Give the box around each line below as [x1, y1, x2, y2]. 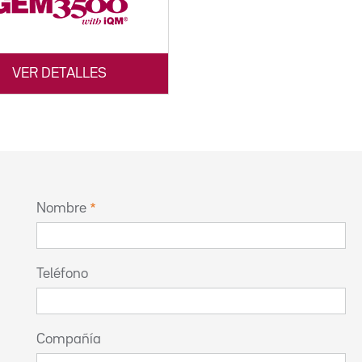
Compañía [36, 333, 101, 347]
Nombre [36, 202, 86, 216]
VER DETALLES [11, 67, 107, 81]
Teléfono [36, 267, 88, 281]
